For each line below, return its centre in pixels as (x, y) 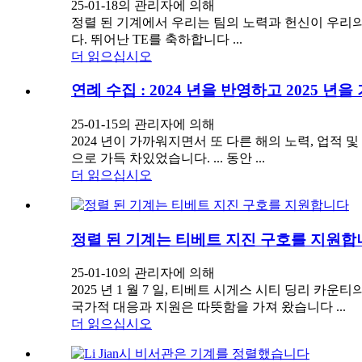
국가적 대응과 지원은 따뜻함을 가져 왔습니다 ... (208, 307)
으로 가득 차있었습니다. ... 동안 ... (168, 158)
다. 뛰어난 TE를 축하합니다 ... (157, 39)
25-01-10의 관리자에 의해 (143, 273)
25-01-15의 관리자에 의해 (143, 124)
